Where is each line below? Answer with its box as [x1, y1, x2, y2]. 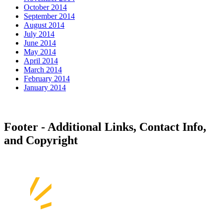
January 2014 [24, 83, 66, 92]
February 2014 [24, 74, 70, 83]
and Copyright [4, 134, 78, 147]
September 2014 [24, 11, 75, 20]
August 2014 [24, 20, 64, 29]
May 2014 [24, 47, 56, 56]
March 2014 [24, 65, 62, 74]
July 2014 [24, 29, 55, 38]
